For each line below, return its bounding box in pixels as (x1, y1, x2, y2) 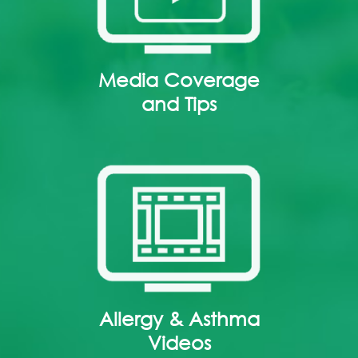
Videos (147, 329, 211, 354)
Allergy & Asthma (98, 305, 260, 330)
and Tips (141, 91, 217, 116)
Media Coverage (98, 67, 260, 92)
